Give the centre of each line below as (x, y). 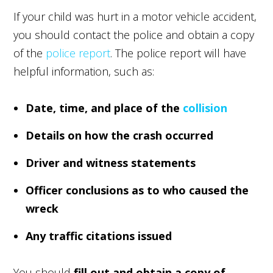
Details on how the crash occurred (120, 135)
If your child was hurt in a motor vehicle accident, (135, 16)
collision (205, 108)
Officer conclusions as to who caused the (137, 190)
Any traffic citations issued (99, 236)
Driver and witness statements (111, 162)
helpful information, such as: (84, 71)
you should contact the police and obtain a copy (134, 34)
